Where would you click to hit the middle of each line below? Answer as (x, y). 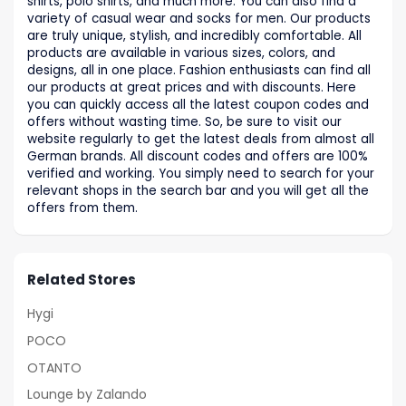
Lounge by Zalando (87, 395)
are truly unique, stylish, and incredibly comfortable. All (194, 35)
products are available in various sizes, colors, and (181, 53)
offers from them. (82, 208)
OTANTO (54, 367)
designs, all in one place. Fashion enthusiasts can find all (199, 70)
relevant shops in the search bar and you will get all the (198, 190)
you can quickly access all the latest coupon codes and (198, 104)
